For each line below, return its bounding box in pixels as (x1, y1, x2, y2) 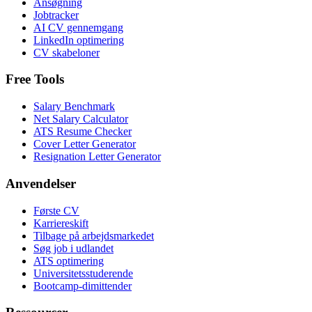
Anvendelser (6, 175, 76, 191)
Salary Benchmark (33, 100, 115, 113)
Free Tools (6, 72, 64, 87)
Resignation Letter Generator (33, 150, 161, 163)
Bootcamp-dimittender (33, 279, 132, 292)
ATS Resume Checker (33, 125, 132, 138)
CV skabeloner (33, 46, 100, 58)
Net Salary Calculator (33, 113, 128, 125)
